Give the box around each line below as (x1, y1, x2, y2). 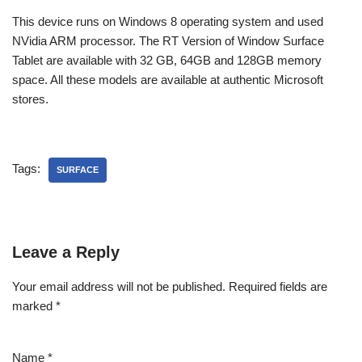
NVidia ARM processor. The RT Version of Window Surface (12, 33, 324, 48)
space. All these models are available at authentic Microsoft (12, 72, 323, 86)
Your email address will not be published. (12, 279, 225, 293)
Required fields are (229, 279, 327, 293)
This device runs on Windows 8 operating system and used (12, 14, 323, 28)
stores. (12, 91, 48, 106)
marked (12, 298, 56, 313)
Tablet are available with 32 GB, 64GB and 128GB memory (12, 53, 322, 67)
